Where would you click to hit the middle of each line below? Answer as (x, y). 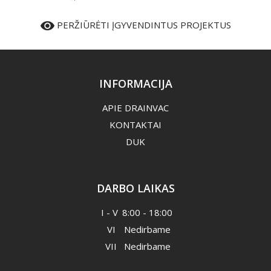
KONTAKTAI (135, 124)
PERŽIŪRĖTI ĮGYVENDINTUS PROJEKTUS (143, 24)
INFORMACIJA (135, 83)
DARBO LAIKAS (135, 188)
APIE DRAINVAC (135, 107)
